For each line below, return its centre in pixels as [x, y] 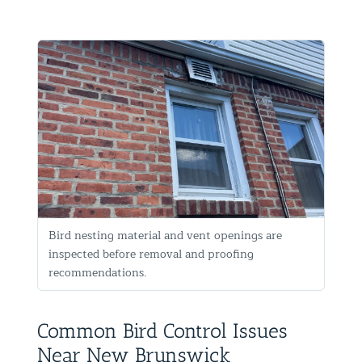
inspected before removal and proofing [151, 254]
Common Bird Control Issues [162, 330]
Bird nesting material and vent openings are [165, 235]
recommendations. [98, 272]
